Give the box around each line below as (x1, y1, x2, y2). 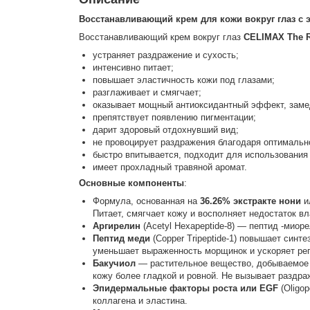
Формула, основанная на (92, 196, 200, 207)
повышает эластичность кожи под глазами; (92, 74, 275, 85)
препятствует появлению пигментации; (92, 111, 256, 122)
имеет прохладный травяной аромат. (92, 161, 247, 172)
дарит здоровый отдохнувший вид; (92, 124, 239, 135)
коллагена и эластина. (92, 295, 188, 307)
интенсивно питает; (92, 62, 174, 73)
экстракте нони (232, 196, 301, 207)
